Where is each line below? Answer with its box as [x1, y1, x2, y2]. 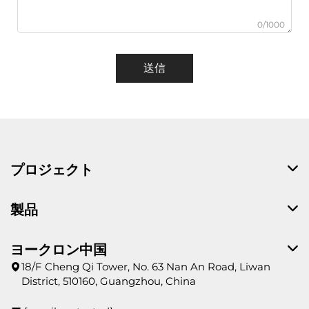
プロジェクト [10, 161, 93, 178]
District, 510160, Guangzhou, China [21, 274, 196, 288]
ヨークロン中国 [10, 241, 107, 258]
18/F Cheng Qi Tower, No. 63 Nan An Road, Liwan [21, 259, 270, 273]
